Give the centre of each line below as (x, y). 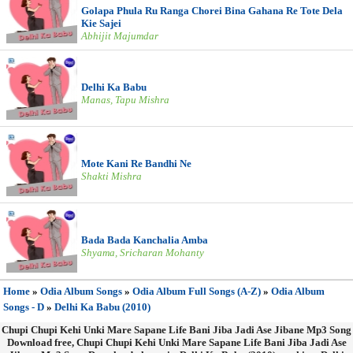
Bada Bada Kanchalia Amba (145, 240)
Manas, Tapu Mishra (125, 100)
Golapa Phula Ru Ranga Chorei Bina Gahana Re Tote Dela (212, 11)
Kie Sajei (101, 23)
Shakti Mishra (111, 176)
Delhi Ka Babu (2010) (102, 307)
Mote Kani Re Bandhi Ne (136, 163)
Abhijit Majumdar (120, 36)
